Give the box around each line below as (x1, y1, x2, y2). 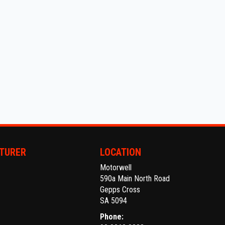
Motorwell (100, 162, 132, 172)
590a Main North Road (100, 173, 170, 183)
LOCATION (100, 146, 142, 158)
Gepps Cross (100, 184, 141, 194)
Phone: (100, 211, 124, 221)
